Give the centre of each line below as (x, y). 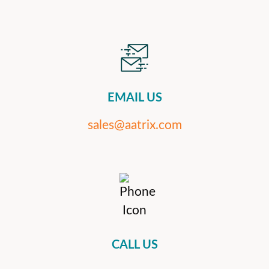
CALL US (134, 245)
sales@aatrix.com (134, 125)
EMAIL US (134, 98)
